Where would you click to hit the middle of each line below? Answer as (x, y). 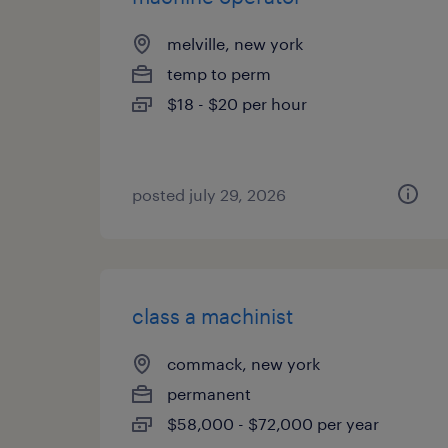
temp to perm (219, 73)
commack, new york (243, 363)
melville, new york (235, 43)
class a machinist (212, 316)
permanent (209, 393)
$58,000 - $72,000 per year (273, 423)
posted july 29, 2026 (209, 194)
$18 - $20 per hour (237, 103)
